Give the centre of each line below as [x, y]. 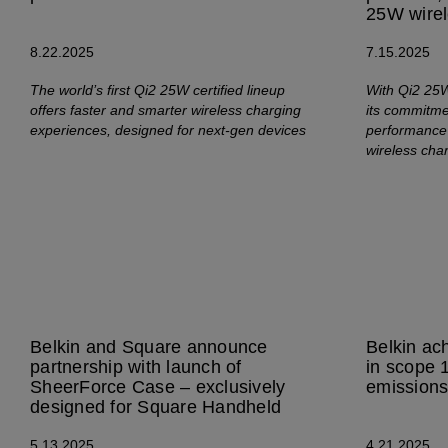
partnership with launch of [136, 367]
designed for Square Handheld [155, 407]
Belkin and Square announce [149, 347]
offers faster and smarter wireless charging [165, 110]
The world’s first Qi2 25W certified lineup [157, 90]
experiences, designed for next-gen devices [168, 130]
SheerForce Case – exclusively [158, 387]
